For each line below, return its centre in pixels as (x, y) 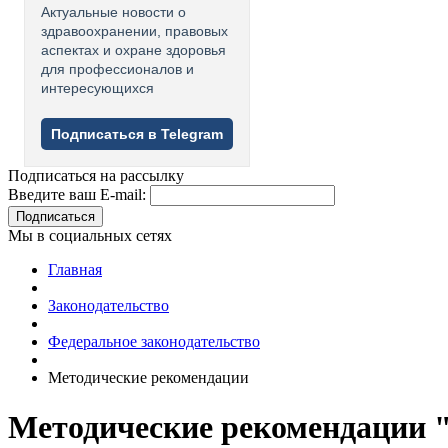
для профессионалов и (117, 69)
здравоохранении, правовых (134, 31)
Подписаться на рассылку (96, 176)
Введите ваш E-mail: (77, 195)
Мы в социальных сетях (90, 236)
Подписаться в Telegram (137, 134)
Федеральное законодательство (154, 342)
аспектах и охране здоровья (133, 50)
